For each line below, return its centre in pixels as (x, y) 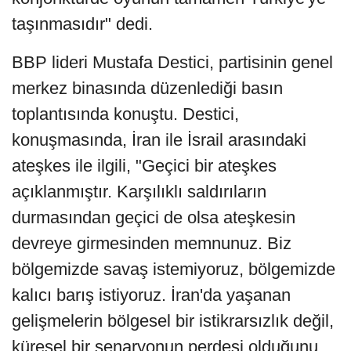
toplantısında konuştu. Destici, (125, 114)
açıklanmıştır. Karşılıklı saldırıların (139, 192)
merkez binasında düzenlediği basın (147, 89)
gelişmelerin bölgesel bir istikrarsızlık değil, (173, 321)
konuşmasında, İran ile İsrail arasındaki (159, 140)
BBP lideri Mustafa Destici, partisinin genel (172, 63)
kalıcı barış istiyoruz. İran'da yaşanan (151, 295)
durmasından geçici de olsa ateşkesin (154, 218)
